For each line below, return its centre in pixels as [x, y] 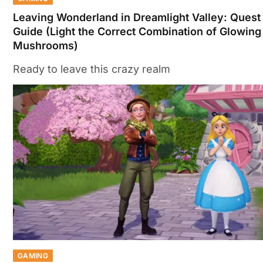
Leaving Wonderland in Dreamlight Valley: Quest [137, 18]
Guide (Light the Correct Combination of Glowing [137, 32]
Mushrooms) [45, 46]
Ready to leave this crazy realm [92, 69]
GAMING [33, 255]
